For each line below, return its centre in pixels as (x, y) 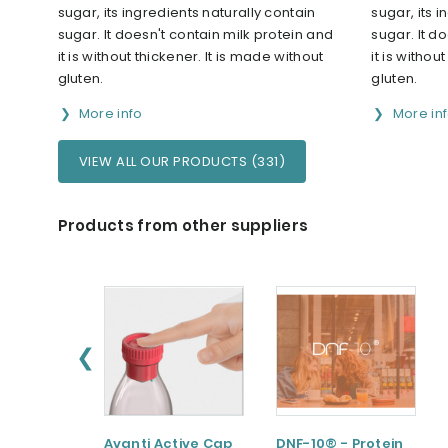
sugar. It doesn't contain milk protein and (195, 35)
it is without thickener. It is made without (190, 57)
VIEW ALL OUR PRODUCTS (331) (181, 162)
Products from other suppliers (183, 226)
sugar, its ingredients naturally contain (186, 13)
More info (110, 114)
